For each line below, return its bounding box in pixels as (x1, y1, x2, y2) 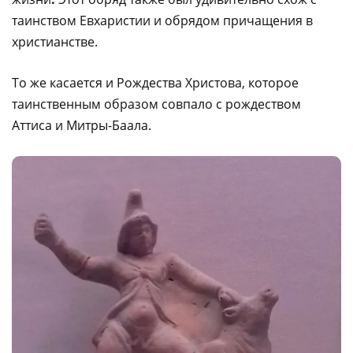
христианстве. (12, 32, 98, 50)
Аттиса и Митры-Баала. (12, 116, 151, 134)
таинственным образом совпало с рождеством (12, 95, 301, 113)
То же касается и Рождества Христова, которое (12, 73, 299, 91)
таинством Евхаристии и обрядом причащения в (12, 11, 313, 29)
